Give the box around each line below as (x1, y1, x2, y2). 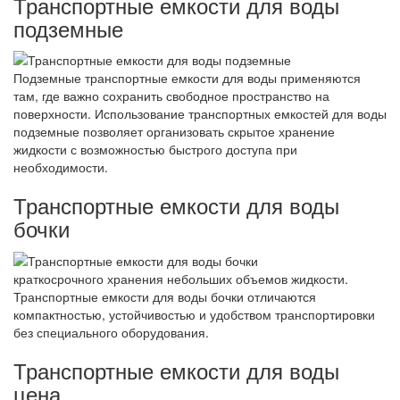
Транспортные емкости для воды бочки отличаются (13, 287, 316, 305)
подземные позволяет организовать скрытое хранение (13, 122, 335, 141)
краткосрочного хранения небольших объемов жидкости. (13, 269, 348, 287)
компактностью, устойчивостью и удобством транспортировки (13, 304, 375, 323)
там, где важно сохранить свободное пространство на (13, 87, 329, 105)
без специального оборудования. (13, 322, 209, 341)
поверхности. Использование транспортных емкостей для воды (13, 104, 387, 123)
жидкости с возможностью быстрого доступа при (13, 140, 297, 159)
